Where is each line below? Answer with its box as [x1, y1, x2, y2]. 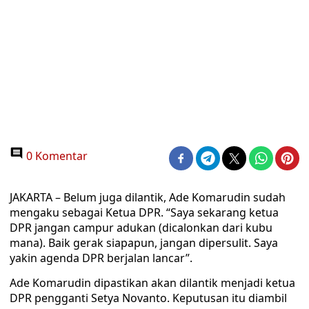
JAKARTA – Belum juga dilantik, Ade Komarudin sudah [10, 190, 286, 205]
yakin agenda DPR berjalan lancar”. [10, 250, 192, 266]
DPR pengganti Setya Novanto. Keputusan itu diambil [10, 290, 287, 306]
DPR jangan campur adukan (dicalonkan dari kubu [10, 220, 272, 235]
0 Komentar [23, 148, 88, 163]
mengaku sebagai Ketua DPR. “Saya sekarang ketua [10, 205, 279, 220]
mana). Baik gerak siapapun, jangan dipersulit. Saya [10, 235, 278, 250]
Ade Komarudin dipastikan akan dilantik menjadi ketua [10, 275, 295, 290]
